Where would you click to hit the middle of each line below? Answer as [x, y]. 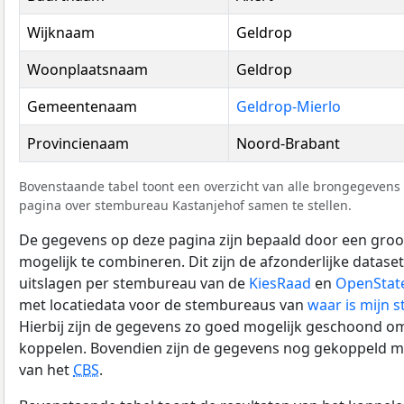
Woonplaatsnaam [87, 69]
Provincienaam [78, 143]
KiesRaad [280, 283]
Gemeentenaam [82, 106]
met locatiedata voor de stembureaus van [163, 304]
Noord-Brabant [288, 143]
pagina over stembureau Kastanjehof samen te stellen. [185, 205]
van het [46, 369]
